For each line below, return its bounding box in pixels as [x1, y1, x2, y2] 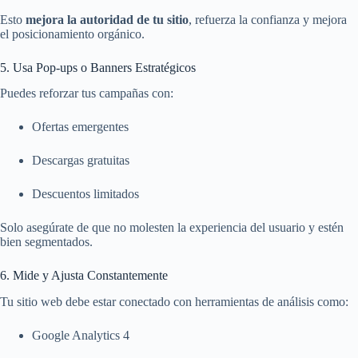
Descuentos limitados [32, 187, 139, 201]
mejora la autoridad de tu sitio [26, 12, 189, 26]
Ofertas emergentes [32, 120, 129, 134]
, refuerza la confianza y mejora [189, 12, 347, 26]
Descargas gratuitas [32, 153, 129, 168]
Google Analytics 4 [32, 328, 129, 343]
